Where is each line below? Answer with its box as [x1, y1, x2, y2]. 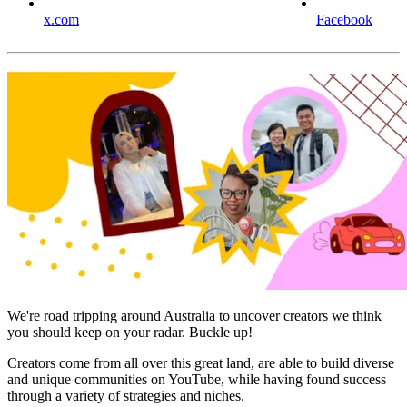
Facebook [316, 12, 372, 28]
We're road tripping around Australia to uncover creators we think [7, 308, 382, 324]
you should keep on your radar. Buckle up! [7, 324, 253, 341]
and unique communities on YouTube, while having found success [7, 372, 386, 388]
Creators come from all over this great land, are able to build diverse [7, 355, 394, 372]
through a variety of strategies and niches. [7, 388, 244, 404]
